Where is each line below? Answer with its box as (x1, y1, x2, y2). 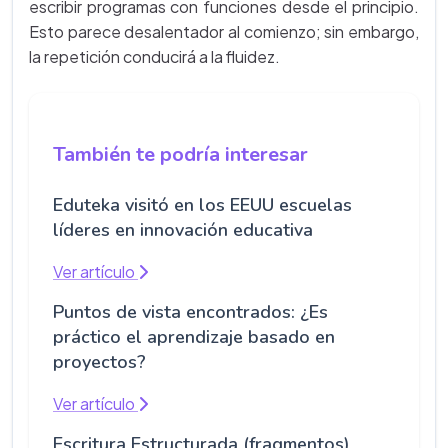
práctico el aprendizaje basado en (53, 325, 335, 350)
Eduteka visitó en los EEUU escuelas (53, 193, 352, 218)
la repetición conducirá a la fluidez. (29, 46, 280, 68)
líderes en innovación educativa (53, 218, 313, 243)
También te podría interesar (53, 141, 308, 169)
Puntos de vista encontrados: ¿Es (53, 300, 328, 325)
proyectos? (53, 350, 146, 375)
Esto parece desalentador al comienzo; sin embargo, (29, 21, 419, 43)
